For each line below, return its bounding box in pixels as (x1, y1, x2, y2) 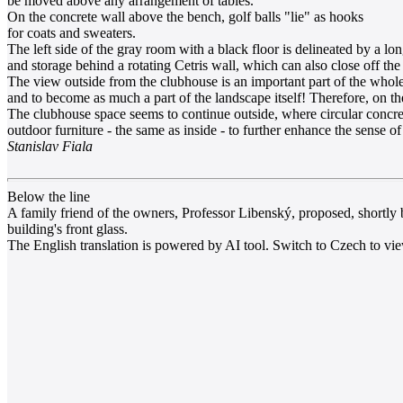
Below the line (7, 189, 90, 205)
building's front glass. (7, 221, 128, 237)
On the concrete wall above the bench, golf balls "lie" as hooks (7, 9, 363, 25)
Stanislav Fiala (7, 139, 93, 155)
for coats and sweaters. (7, 25, 136, 41)
